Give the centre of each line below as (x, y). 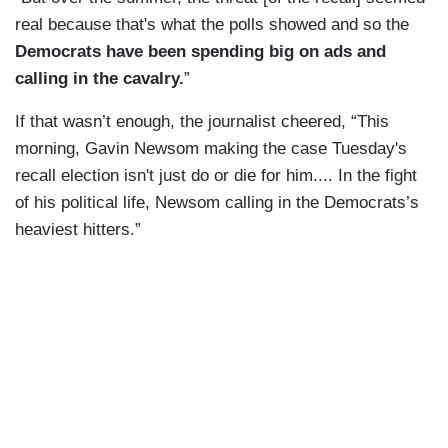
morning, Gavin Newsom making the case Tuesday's (211, 149)
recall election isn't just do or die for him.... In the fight (216, 176)
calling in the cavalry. (99, 79)
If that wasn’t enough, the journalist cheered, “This (202, 122)
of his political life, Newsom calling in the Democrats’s (217, 203)
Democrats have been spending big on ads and (200, 52)
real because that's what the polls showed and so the (212, 25)
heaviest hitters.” (80, 230)
